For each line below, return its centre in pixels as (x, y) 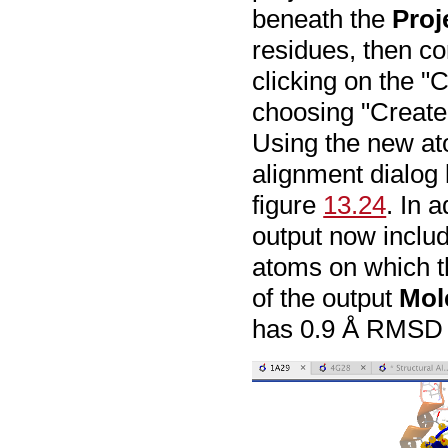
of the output (326, 298)
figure (288, 205)
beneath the (322, 19)
